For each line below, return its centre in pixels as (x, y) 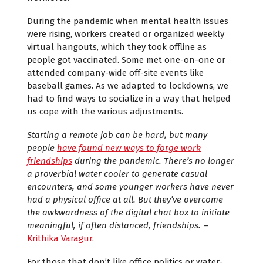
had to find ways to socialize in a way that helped (129, 99)
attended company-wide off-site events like (115, 73)
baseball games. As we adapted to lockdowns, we (128, 86)
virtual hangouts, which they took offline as (117, 47)
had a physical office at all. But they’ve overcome (125, 200)
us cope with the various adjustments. (105, 112)
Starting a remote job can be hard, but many (117, 135)
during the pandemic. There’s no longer (154, 161)
